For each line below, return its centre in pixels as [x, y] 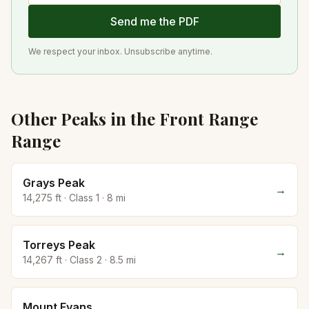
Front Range [209, 119]
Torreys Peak [59, 245]
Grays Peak [54, 183]
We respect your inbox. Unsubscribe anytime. [120, 51]
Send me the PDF [154, 21]
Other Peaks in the [85, 119]
